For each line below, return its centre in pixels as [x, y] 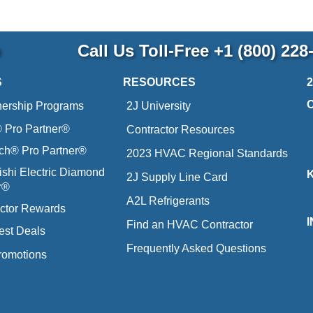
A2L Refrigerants [168, 201]
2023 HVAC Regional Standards [207, 153]
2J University [158, 106]
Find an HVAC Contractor [189, 225]
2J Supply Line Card [177, 177]
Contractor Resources [180, 130]
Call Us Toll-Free [143, 51]
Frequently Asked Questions [196, 248]
